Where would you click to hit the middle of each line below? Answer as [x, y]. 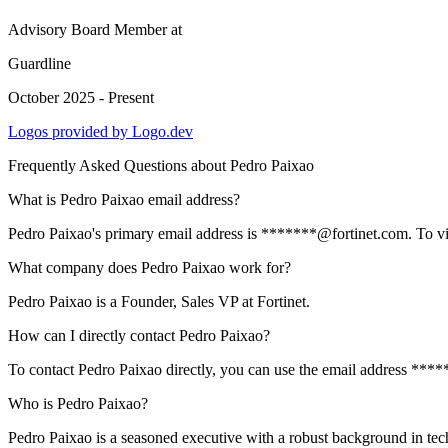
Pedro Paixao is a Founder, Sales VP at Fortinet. [159, 301]
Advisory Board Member [87, 29]
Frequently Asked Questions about [119, 165]
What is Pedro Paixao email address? [124, 199]
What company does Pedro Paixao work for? [149, 267]
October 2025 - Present [81, 97]
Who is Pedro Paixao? [78, 403]
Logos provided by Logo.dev [100, 131]
